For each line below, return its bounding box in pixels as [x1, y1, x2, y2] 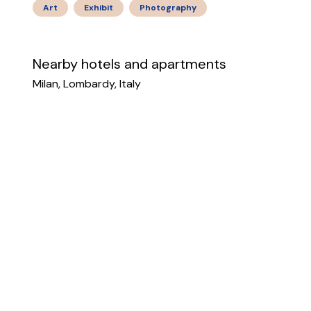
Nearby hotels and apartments [33, 55, 226, 73]
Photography [140, 2, 196, 13]
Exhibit [84, 2, 113, 13]
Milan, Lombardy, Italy [33, 76, 141, 91]
